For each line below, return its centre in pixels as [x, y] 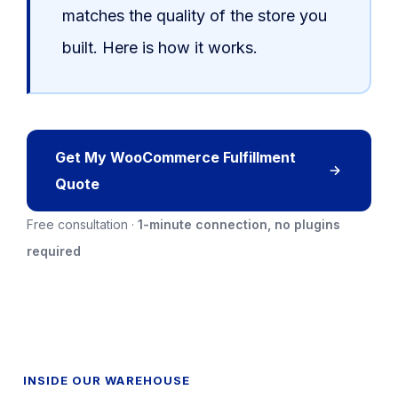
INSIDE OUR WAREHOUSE [107, 380]
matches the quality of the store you [195, 16]
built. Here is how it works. [160, 48]
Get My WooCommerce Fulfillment [175, 157]
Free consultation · [82, 224]
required [54, 251]
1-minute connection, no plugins [239, 224]
